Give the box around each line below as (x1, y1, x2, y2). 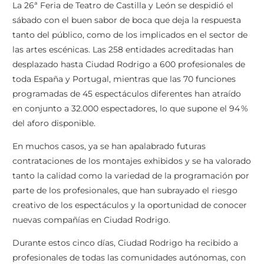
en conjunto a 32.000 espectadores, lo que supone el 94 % (12, 103, 248, 114)
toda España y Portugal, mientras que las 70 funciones (12, 74, 236, 85)
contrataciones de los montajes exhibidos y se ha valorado (12, 156, 251, 167)
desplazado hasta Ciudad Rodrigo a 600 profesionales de (12, 59, 245, 70)
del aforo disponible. (12, 118, 95, 129)
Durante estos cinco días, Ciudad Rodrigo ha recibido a (12, 237, 238, 249)
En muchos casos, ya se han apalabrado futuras (12, 141, 206, 152)
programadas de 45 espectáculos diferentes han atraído (12, 88, 241, 100)
